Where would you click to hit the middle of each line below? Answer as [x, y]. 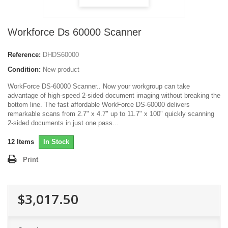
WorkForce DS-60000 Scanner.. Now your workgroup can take [99, 87]
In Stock [56, 142]
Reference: [24, 55]
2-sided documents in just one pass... [63, 123]
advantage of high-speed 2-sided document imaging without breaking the [114, 96]
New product [61, 70]
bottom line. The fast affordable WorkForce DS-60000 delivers [99, 105]
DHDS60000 [61, 55]
